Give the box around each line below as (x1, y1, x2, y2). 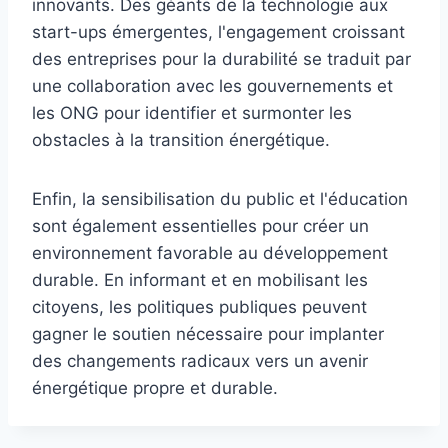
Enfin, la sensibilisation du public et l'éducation (32, 188, 408, 209)
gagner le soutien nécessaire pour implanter (32, 323, 384, 344)
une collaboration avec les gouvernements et (32, 75, 393, 96)
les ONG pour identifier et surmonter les (32, 102, 352, 123)
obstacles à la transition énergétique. (32, 129, 330, 150)
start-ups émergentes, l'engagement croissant (32, 21, 405, 42)
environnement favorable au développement (32, 242, 388, 263)
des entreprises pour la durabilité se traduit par (32, 48, 411, 69)
